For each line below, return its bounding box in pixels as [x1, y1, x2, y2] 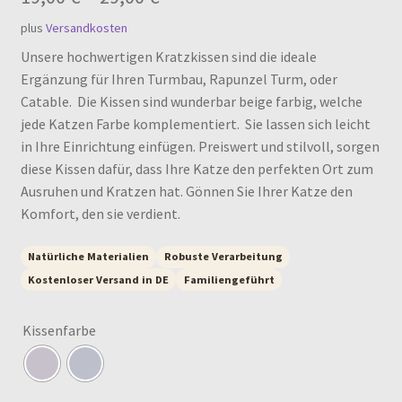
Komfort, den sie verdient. [20, 205, 180, 223]
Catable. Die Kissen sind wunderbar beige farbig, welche [20, 92, 363, 111]
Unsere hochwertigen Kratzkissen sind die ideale [20, 48, 317, 66]
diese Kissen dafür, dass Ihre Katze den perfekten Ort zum [20, 160, 373, 179]
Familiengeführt [183, 272, 275, 286]
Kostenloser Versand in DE [27, 272, 169, 286]
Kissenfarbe [22, 321, 96, 340]
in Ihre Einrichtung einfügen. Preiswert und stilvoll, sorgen [20, 137, 380, 156]
